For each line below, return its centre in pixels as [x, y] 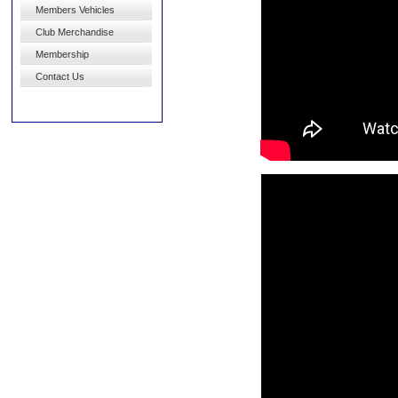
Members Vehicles [75, 10]
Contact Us [60, 76]
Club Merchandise [75, 32]
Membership [62, 54]
